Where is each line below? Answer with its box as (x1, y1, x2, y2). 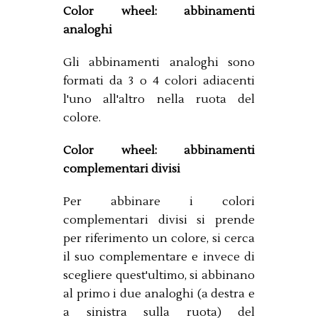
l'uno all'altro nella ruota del (63, 92, 255, 106)
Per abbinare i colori (63, 194, 255, 209)
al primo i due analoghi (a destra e (63, 286, 255, 301)
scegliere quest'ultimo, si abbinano (63, 268, 255, 283)
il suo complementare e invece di (63, 249, 255, 264)
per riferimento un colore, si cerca (63, 231, 255, 246)
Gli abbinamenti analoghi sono (63, 55, 255, 70)
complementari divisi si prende (63, 212, 255, 227)
